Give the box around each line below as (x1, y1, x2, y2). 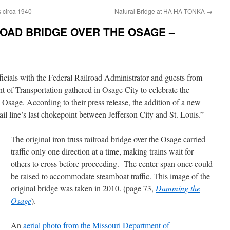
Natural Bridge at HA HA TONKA (114, 7, 206, 15)
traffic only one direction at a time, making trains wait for (11, 146, 194, 157)
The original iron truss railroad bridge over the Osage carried (11, 133, 205, 144)
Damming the (156, 183, 200, 194)
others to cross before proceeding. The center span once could (11, 158, 213, 169)
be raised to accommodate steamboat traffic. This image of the (11, 170, 210, 181)
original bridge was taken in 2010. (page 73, (11, 183, 156, 194)
